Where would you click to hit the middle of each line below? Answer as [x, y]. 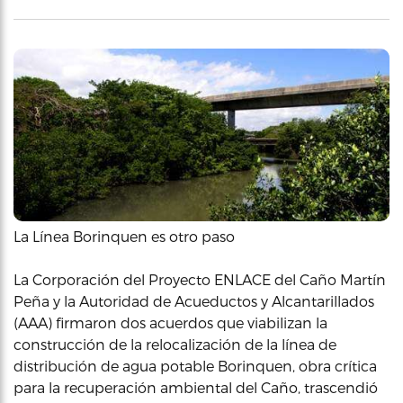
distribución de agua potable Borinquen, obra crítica [195, 365]
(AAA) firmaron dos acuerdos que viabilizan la [170, 322]
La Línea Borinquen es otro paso [124, 236]
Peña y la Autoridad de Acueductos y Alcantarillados [194, 300]
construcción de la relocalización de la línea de [175, 344]
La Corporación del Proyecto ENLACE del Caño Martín [200, 279]
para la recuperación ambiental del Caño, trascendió [196, 387]
